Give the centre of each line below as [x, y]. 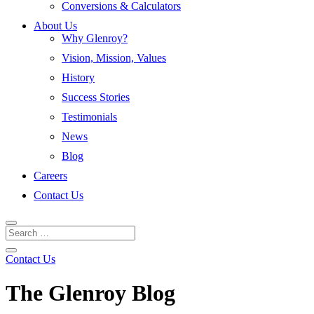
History [78, 77]
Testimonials [89, 117]
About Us [55, 26]
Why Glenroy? [95, 38]
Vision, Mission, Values [114, 58]
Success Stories [96, 97]
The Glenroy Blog [90, 293]
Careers [50, 176]
